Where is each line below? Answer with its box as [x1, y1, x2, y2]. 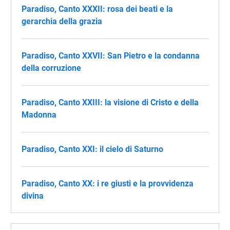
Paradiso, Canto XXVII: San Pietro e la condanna [22, 51, 200, 61]
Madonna [22, 110, 56, 120]
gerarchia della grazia [22, 16, 102, 26]
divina [22, 191, 44, 201]
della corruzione [22, 63, 81, 73]
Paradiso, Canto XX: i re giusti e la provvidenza [22, 179, 194, 188]
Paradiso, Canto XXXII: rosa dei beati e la [22, 4, 173, 14]
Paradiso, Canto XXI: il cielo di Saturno [22, 144, 163, 154]
